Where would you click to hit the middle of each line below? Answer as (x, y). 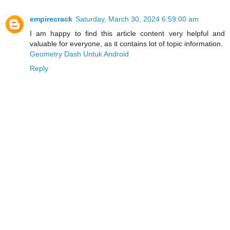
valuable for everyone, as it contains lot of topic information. (126, 43)
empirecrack (51, 19)
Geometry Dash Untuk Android (79, 54)
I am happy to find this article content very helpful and (127, 33)
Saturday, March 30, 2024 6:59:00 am (137, 19)
